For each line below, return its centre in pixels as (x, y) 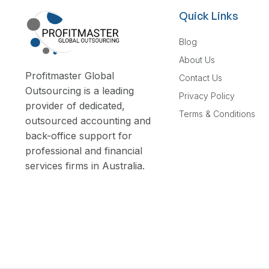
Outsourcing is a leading (80, 90)
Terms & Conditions (217, 114)
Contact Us (201, 78)
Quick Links (209, 16)
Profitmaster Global (70, 75)
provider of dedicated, (75, 105)
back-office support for (79, 135)
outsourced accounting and (88, 120)
